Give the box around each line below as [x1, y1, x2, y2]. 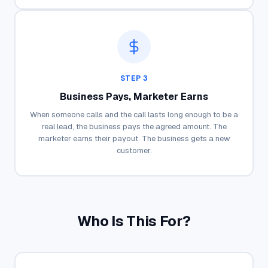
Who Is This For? [77, 212, 191, 230]
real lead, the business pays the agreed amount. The [41, 121, 227, 132]
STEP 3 [120, 73, 148, 83]
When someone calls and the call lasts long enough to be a [30, 109, 238, 120]
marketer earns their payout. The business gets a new [38, 133, 230, 144]
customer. [116, 145, 152, 156]
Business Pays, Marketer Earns [60, 90, 208, 103]
